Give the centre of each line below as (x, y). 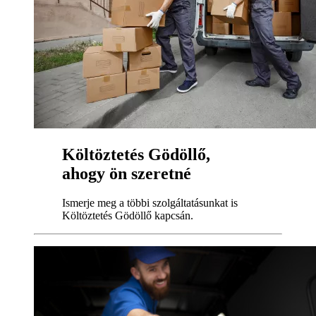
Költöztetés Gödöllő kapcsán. (128, 216)
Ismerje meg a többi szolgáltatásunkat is (150, 203)
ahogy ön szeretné (127, 173)
